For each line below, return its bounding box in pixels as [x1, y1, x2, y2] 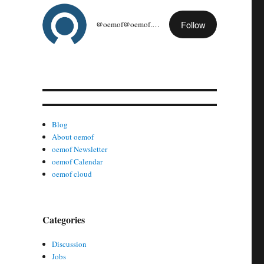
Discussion [52, 238, 87, 249]
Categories [42, 212, 85, 226]
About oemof [52, 131, 94, 142]
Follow [180, 18, 206, 31]
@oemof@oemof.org [151, 18, 160, 29]
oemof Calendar [52, 156, 103, 167]
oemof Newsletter [52, 143, 108, 154]
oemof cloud [52, 168, 93, 179]
